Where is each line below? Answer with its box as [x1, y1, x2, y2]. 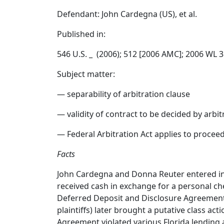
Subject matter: [57, 68, 115, 79]
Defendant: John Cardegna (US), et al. [57, 8, 197, 19]
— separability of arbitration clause [57, 88, 190, 99]
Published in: [57, 28, 105, 39]
